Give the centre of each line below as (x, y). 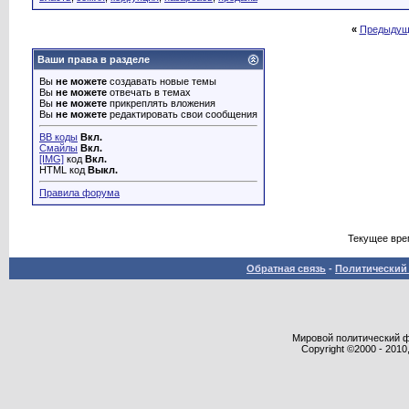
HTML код (63, 170)
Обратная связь (286, 268)
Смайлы (58, 148)
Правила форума (79, 193)
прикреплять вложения (161, 103)
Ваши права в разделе (94, 59)
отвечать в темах (149, 92)
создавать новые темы (162, 81)
